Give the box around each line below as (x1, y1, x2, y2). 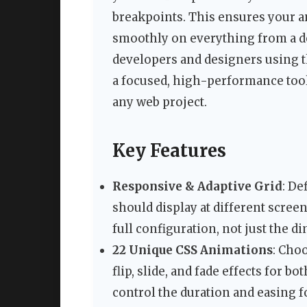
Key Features (112, 139, 226, 162)
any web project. (112, 95, 207, 110)
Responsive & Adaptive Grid (112, 179, 282, 195)
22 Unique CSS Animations (112, 243, 273, 258)
